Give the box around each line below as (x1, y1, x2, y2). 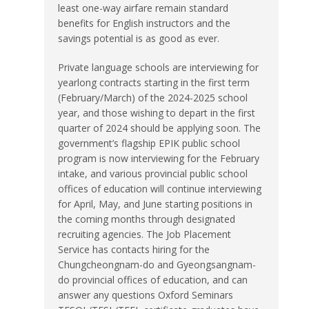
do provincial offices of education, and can (58, 272, 248, 286)
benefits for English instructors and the (58, 16, 230, 30)
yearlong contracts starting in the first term (58, 75, 250, 89)
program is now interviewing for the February (58, 151, 259, 165)
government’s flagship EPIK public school (58, 136, 240, 150)
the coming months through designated (58, 212, 235, 226)
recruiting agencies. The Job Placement (58, 227, 231, 241)
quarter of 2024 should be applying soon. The (58, 121, 261, 134)
